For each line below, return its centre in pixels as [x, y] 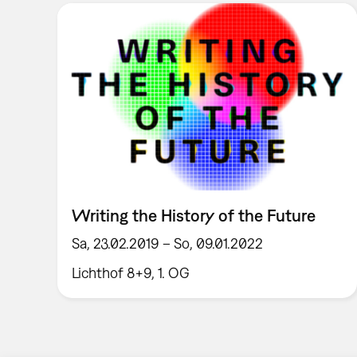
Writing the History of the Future [194, 216]
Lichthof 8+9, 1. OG [131, 273]
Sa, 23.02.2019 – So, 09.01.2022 [168, 244]
